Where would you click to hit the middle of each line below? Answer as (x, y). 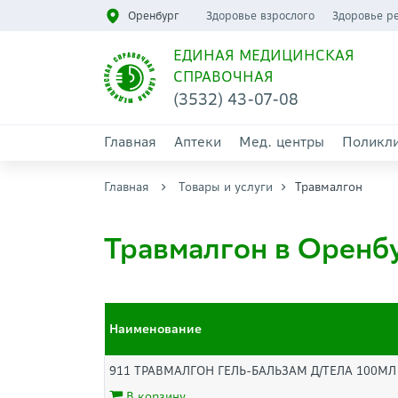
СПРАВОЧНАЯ (223, 76)
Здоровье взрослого (260, 16)
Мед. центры (282, 142)
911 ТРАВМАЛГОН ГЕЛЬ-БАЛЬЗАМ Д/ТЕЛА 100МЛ (253, 371)
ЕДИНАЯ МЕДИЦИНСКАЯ (263, 55)
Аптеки (198, 142)
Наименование (155, 329)
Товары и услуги (226, 187)
